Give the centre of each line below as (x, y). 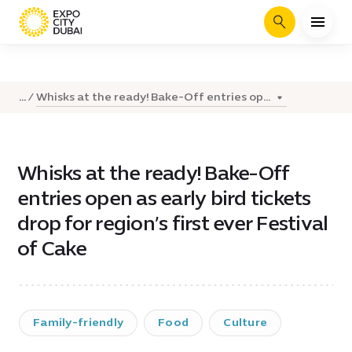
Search (296, 27)
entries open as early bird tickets (164, 198)
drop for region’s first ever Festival (173, 223)
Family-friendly (79, 323)
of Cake (52, 248)
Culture (246, 323)
